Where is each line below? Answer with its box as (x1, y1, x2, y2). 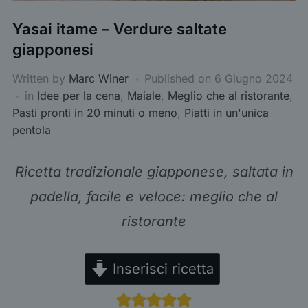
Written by (12, 71, 69, 86)
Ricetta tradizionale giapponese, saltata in (14, 164, 294, 181)
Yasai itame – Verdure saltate (12, 20, 227, 38)
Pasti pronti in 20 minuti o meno (12, 106, 177, 120)
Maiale (126, 89, 161, 103)
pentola (12, 123, 51, 137)
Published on (144, 71, 214, 86)
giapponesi (12, 41, 93, 59)
